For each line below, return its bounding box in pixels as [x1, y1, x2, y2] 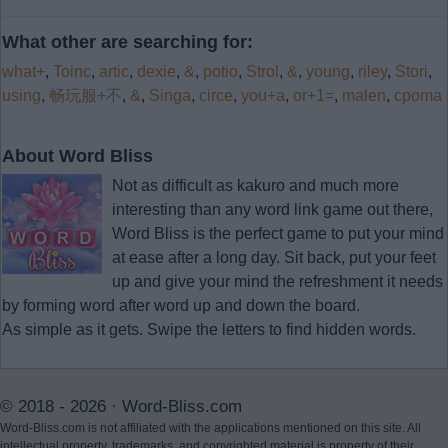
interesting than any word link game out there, [112, 200, 433, 218]
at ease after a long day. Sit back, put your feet [112, 248, 436, 266]
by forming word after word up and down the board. [2, 296, 360, 314]
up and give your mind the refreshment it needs [112, 272, 443, 290]
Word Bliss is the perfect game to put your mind [112, 224, 444, 242]
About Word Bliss [2, 145, 153, 166]
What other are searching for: [2, 31, 253, 52]
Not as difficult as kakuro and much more [112, 176, 399, 194]
